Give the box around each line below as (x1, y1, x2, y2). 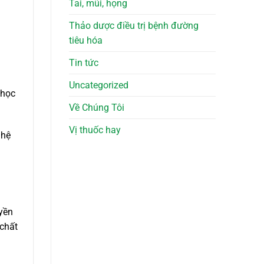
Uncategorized (69, 80, 128, 91)
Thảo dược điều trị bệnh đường (69, 20, 199, 32)
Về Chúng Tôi (69, 102, 124, 114)
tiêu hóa (69, 35, 103, 47)
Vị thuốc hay (69, 124, 121, 136)
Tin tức (69, 57, 98, 69)
